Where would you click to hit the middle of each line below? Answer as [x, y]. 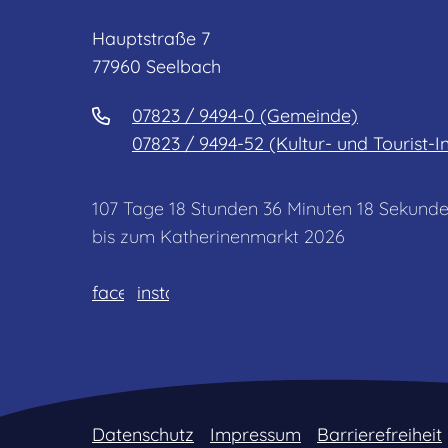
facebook [131, 293]
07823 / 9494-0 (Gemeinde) [245, 115]
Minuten [319, 208]
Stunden [224, 208]
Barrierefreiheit [379, 434]
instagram [179, 293]
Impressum [255, 434]
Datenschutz [143, 434]
